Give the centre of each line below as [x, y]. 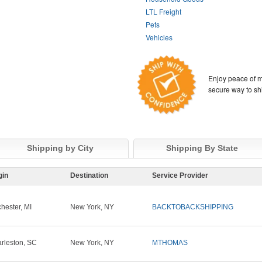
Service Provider [180, 176]
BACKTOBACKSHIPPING [193, 207]
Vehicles [159, 37]
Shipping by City [60, 148]
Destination [89, 176]
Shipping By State [202, 148]
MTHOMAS [170, 243]
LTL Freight [164, 11]
